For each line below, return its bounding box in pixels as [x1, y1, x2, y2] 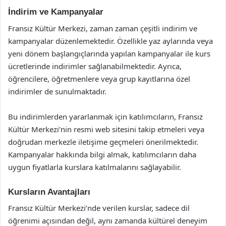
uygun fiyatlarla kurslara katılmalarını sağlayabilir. [8, 161, 181, 172]
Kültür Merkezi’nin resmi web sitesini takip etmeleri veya [8, 124, 204, 134]
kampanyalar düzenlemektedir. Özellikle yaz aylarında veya [8, 35, 213, 46]
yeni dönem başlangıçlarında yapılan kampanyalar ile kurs [8, 48, 210, 59]
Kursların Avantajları [8, 187, 90, 197]
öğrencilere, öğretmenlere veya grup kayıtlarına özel [8, 73, 190, 84]
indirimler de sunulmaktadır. [8, 86, 106, 96]
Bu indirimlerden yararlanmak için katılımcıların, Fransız [8, 111, 203, 122]
